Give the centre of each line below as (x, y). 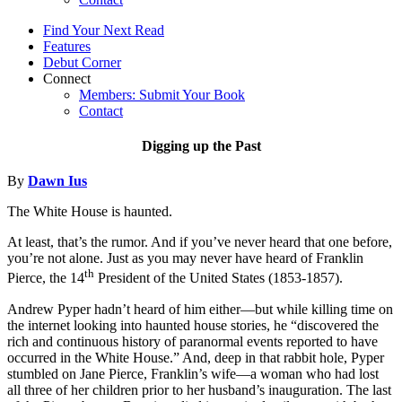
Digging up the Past (201, 146)
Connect (67, 78)
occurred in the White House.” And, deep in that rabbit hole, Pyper (196, 357)
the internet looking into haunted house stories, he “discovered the (193, 325)
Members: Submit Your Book (162, 94)
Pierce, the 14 (46, 278)
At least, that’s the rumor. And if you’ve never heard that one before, (200, 242)
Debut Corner (82, 62)
